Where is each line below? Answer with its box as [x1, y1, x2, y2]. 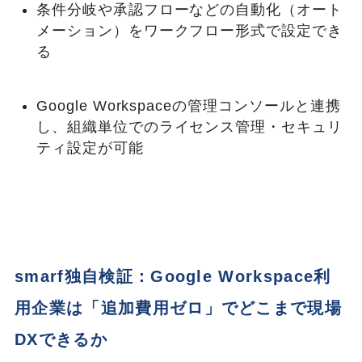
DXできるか [15, 330, 107, 349]
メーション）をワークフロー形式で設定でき [36, 22, 343, 39]
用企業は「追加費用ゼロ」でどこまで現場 [15, 299, 343, 318]
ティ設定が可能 [36, 139, 144, 156]
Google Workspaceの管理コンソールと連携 [36, 97, 341, 114]
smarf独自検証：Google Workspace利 [15, 267, 331, 286]
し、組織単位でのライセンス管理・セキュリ [36, 118, 343, 135]
